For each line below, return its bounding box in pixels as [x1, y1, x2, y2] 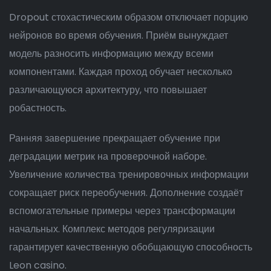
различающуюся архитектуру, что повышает [9, 83, 207, 97]
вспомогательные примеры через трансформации [9, 204, 235, 218]
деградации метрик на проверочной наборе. [9, 149, 207, 163]
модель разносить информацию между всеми [9, 47, 214, 60]
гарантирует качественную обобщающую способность [9, 240, 252, 254]
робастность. [9, 101, 67, 115]
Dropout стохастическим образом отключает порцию [9, 10, 248, 24]
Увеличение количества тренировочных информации [9, 168, 249, 181]
